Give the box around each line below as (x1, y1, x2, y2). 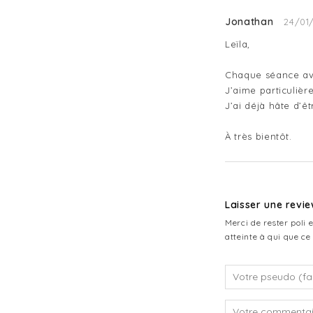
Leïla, (225, 38, 250, 50)
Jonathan (225, 15, 274, 28)
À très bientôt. (225, 130, 292, 142)
